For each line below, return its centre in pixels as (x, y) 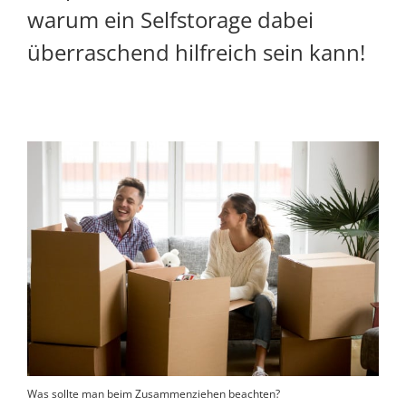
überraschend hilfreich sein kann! (196, 53)
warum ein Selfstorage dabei (170, 20)
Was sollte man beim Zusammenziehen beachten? (154, 394)
